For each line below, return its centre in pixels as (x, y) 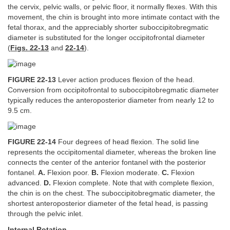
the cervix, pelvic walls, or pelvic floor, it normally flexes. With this (112, 7)
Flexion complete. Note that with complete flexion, (132, 183)
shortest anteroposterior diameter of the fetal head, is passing (108, 204)
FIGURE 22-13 (32, 80)
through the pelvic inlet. (45, 214)
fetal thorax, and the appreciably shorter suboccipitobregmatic (108, 28)
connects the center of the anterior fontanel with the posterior (107, 163)
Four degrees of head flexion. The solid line (128, 142)
